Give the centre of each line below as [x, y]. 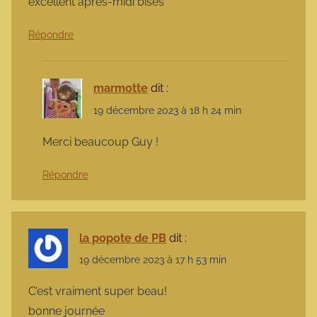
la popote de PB [123, 238]
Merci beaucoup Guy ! [100, 142]
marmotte [121, 88]
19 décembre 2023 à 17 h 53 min [153, 259]
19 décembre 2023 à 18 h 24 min [167, 110]
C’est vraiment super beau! [98, 292]
